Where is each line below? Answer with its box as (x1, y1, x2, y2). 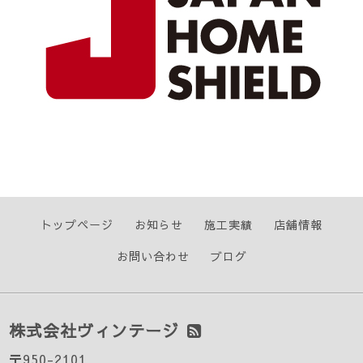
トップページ (41, 216, 113, 233)
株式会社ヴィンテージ (9, 318, 180, 341)
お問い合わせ (116, 247, 190, 264)
